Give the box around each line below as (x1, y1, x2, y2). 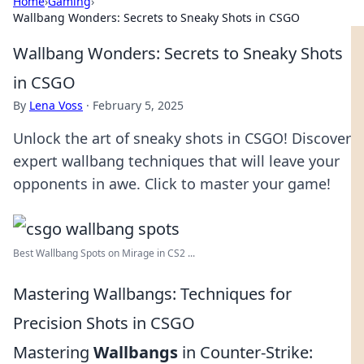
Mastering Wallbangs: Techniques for (13, 283, 292, 305)
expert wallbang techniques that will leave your (13, 151, 340, 171)
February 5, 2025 (93, 97, 184, 113)
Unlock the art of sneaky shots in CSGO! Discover (13, 128, 351, 148)
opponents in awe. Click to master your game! (13, 174, 331, 193)
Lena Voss (29, 97, 83, 113)
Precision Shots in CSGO (13, 312, 195, 334)
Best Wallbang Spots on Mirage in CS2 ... (13, 246, 195, 260)
